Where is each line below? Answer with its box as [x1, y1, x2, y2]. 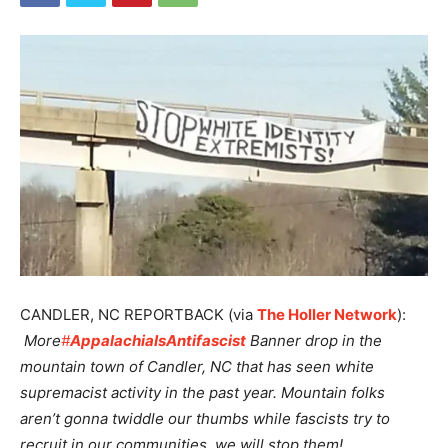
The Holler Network [257, 304, 397, 324]
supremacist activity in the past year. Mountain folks [20, 382, 385, 402]
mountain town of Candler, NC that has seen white [20, 356, 374, 376]
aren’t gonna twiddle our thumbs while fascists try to [20, 408, 390, 428]
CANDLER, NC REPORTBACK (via [20, 304, 257, 324]
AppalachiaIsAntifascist [70, 330, 246, 350]
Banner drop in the [246, 330, 382, 350]
